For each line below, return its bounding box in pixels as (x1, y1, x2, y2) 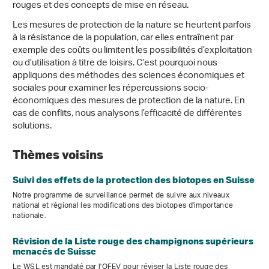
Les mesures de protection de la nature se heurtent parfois (13, 16, 251, 35)
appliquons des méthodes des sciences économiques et (13, 67, 244, 85)
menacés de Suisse (13, 245, 96, 257)
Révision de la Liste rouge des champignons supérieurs (13, 235, 253, 247)
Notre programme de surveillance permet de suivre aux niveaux (13, 187, 229, 204)
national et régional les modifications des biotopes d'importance (13, 198, 234, 214)
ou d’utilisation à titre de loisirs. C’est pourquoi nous (13, 54, 217, 73)
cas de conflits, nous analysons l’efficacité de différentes (13, 104, 242, 123)
